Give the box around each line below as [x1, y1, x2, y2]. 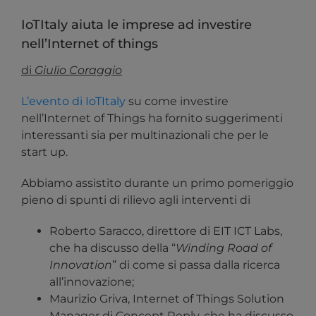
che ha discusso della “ [49, 241, 176, 255]
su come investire [126, 95, 229, 109]
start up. [21, 145, 68, 159]
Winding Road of [176, 241, 272, 255]
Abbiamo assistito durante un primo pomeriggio [21, 176, 293, 190]
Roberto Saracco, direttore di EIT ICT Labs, [49, 224, 282, 238]
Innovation [49, 258, 112, 272]
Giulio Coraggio [35, 63, 122, 78]
